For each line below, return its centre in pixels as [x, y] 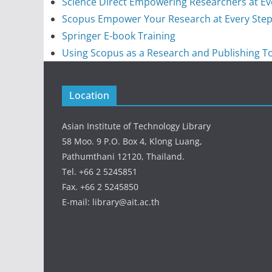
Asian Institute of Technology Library [136, 126]
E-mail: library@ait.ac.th [111, 202]
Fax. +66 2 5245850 [100, 187]
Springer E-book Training [119, 36]
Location [89, 96]
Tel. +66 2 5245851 [100, 172]
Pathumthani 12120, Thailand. [123, 157]
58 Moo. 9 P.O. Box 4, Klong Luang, [132, 141]
